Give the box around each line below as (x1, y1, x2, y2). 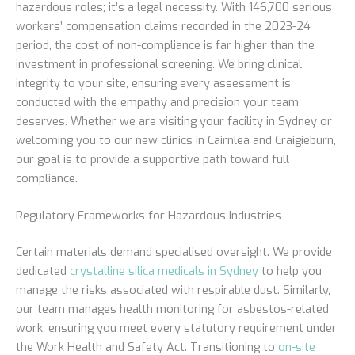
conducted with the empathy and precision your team (16, 94, 299, 110)
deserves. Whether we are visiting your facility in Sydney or (16, 113, 332, 129)
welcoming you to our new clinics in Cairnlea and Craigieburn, (16, 132, 336, 148)
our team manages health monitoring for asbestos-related (16, 301, 329, 318)
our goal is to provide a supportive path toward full (16, 151, 289, 167)
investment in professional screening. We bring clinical (16, 55, 302, 72)
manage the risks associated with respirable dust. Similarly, (16, 282, 330, 299)
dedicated (16, 263, 70, 280)
